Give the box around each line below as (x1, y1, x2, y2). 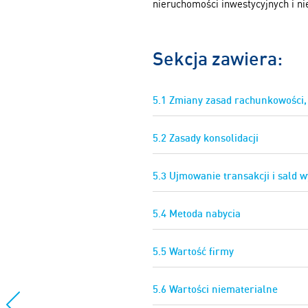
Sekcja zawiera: (153, 45, 283, 70)
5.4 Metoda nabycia (153, 207, 241, 221)
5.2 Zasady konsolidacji (153, 131, 258, 145)
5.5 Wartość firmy (153, 245, 234, 258)
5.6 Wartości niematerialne (153, 283, 278, 296)
